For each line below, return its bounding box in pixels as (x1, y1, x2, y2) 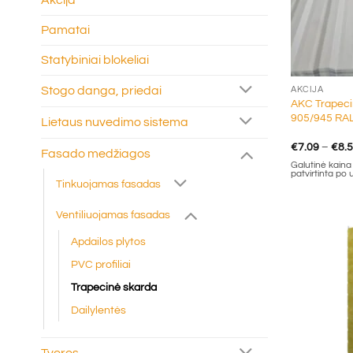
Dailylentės (71, 304, 126, 317)
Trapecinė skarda (71, 281, 157, 294)
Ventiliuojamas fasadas (56, 208, 170, 221)
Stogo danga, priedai (41, 84, 162, 97)
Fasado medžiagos (41, 147, 150, 160)
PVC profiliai (71, 258, 131, 271)
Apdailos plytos (71, 236, 146, 248)
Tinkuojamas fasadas (56, 177, 161, 190)
